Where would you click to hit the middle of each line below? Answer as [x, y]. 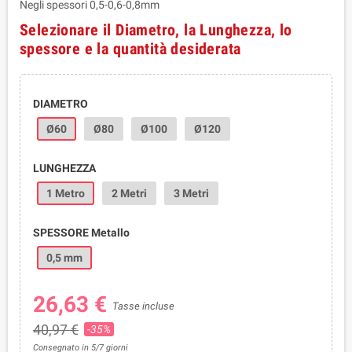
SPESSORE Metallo [81, 232]
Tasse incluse [143, 306]
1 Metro [65, 193]
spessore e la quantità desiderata [130, 48]
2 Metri [129, 193]
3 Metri [191, 193]
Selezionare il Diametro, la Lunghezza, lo [156, 29]
